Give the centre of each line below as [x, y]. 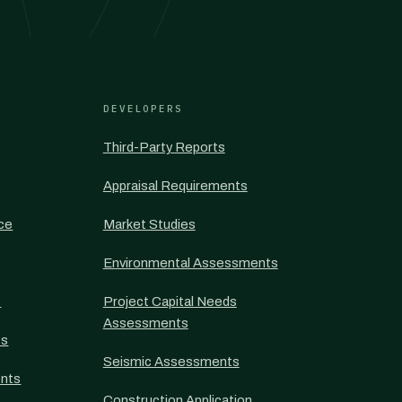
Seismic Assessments [171, 362]
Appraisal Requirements [175, 186]
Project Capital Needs [170, 301]
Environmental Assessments [190, 263]
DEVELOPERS [143, 109]
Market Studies [149, 224]
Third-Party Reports [164, 147]
